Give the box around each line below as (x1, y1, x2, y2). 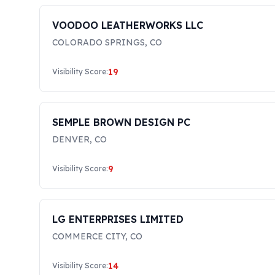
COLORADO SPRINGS (52, 37, 145, 48)
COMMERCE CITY (52, 231, 125, 242)
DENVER (52, 134, 90, 145)
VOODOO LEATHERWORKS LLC (52, 19, 203, 31)
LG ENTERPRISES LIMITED (52, 213, 184, 225)
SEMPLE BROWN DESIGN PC (52, 116, 190, 128)
